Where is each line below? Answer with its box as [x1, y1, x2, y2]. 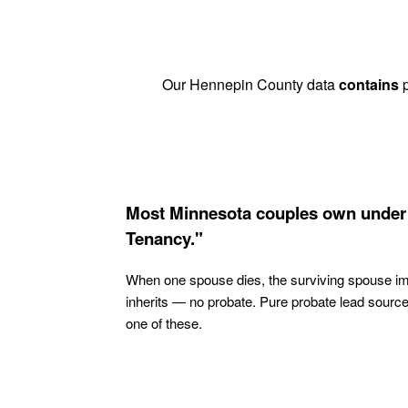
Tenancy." [126, 225, 203, 250]
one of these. [126, 312, 202, 332]
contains [339, 74, 399, 96]
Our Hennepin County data [162, 74, 339, 96]
